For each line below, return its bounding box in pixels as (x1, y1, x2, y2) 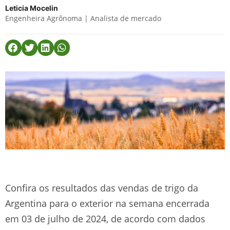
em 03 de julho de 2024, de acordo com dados (5, 212, 205, 225)
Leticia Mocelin (5, 4, 58, 12)
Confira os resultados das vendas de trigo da (5, 181, 198, 194)
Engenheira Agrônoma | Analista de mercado (5, 13, 161, 23)
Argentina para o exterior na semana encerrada (5, 197, 209, 209)
